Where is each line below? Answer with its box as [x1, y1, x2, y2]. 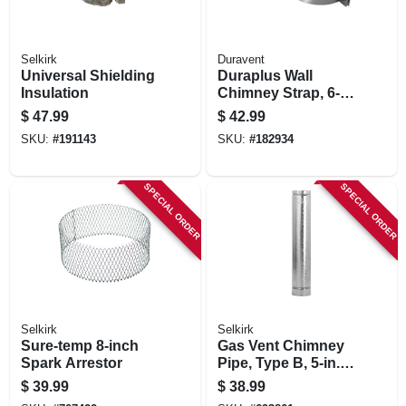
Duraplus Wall [217, 67, 313, 83]
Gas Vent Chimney [217, 337, 344, 353]
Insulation [20, 84, 89, 101]
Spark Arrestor [20, 354, 122, 371]
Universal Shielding [20, 67, 155, 83]
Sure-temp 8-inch [20, 337, 139, 353]
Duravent [217, 53, 265, 66]
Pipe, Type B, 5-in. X [217, 354, 353, 371]
